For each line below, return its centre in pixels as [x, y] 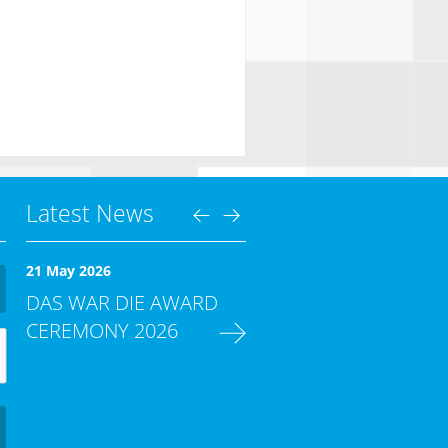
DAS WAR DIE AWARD [122, 302]
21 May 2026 [68, 270]
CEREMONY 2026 [102, 330]
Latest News [90, 213]
